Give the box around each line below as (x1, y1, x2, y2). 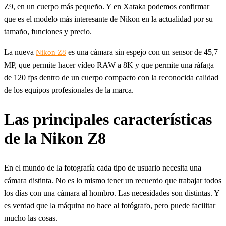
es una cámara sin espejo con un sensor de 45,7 (66, 47, 218, 56)
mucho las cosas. (4, 213, 58, 222)
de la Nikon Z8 (4, 129, 106, 148)
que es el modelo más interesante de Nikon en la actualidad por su (4, 14, 213, 23)
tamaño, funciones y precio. (4, 27, 92, 36)
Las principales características (4, 110, 212, 129)
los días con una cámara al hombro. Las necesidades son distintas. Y (4, 188, 219, 197)
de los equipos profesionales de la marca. (4, 85, 134, 94)
